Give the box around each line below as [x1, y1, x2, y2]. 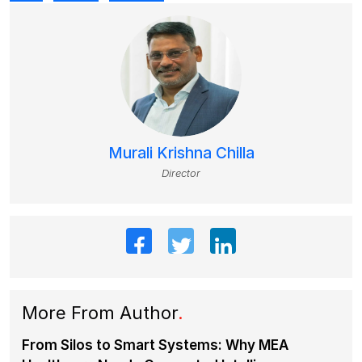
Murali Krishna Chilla [107, 143, 255, 162]
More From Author [22, 301, 178, 323]
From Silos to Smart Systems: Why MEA [22, 336, 288, 353]
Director [162, 166, 200, 179]
